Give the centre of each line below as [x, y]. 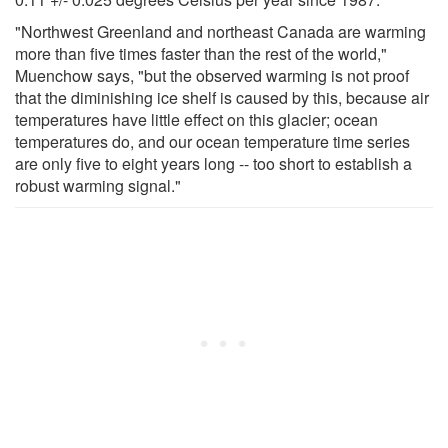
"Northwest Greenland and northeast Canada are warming [220, 31]
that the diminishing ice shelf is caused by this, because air [222, 97]
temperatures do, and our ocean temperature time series [212, 141]
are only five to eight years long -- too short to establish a [213, 163]
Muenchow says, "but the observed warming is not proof [212, 75]
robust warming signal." [98, 185]
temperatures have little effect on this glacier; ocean [196, 119]
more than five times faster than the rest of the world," [201, 53]
